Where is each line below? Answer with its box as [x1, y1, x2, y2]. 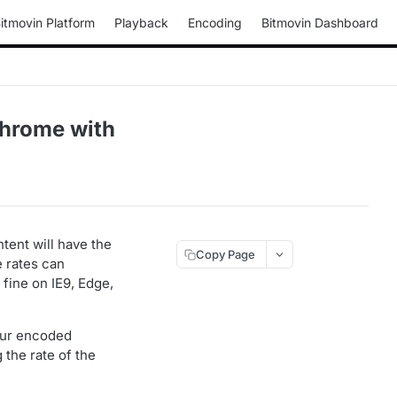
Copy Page [196, 246, 255, 261]
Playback [114, 14, 168, 30]
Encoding [188, 14, 242, 30]
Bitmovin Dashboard [261, 14, 378, 30]
